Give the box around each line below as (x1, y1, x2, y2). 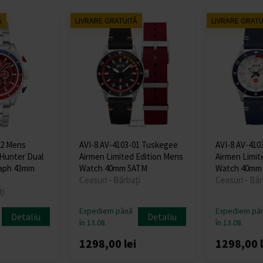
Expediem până (79, 205, 133, 216)
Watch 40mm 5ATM (79, 162, 148, 174)
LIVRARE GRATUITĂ (75, 15, 138, 26)
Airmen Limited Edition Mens (79, 150, 184, 162)
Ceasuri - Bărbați (79, 174, 141, 186)
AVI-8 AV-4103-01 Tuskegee (79, 139, 178, 150)
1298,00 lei (79, 235, 137, 251)
